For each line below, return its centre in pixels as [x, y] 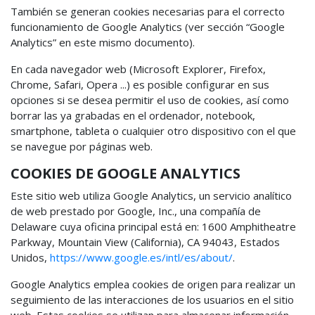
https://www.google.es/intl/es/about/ [141, 257]
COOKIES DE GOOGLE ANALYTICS [126, 173]
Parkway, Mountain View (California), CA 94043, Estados [145, 242]
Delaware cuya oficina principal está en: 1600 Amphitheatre [153, 226]
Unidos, [30, 257]
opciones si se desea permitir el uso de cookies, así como [150, 100]
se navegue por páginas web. [82, 146]
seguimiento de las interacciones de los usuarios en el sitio [152, 300]
